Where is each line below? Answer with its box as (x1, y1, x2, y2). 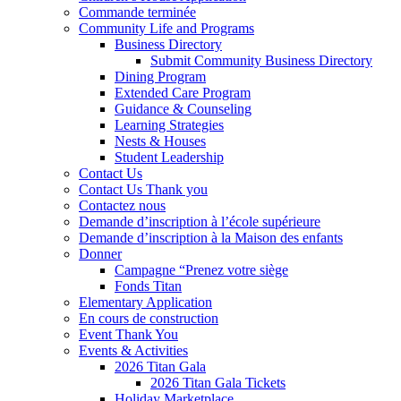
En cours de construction (79, 310, 218, 326)
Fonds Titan (115, 277, 182, 294)
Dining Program (115, 68, 206, 84)
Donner (79, 245, 122, 261)
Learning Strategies (115, 116, 224, 132)
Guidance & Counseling (115, 100, 252, 116)
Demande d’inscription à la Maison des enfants (79, 229, 343, 245)
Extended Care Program (115, 84, 251, 100)
